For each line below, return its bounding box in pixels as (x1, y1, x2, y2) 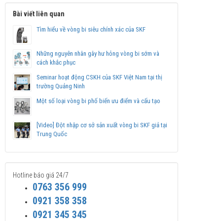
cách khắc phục (37, 58, 76, 66)
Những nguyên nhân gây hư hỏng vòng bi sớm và (37, 49, 160, 57)
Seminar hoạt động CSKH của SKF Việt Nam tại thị (37, 74, 163, 81)
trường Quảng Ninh (37, 82, 85, 90)
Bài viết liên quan (13, 10, 65, 18)
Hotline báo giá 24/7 (13, 171, 69, 179)
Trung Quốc (37, 130, 68, 138)
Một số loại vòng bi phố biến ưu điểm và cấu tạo (37, 97, 161, 105)
